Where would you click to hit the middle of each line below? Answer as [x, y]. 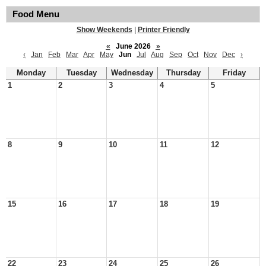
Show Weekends [104, 30]
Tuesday [81, 73]
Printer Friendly [164, 30]
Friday [234, 73]
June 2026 [133, 46]
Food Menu [36, 14]
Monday [31, 73]
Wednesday [132, 73]
